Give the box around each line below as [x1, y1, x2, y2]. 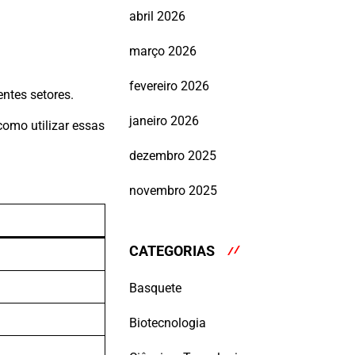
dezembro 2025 [129, 148, 216, 164]
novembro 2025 [129, 183, 217, 199]
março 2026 [129, 44, 197, 59]
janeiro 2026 [129, 113, 199, 129]
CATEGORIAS [129, 242, 215, 260]
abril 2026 [129, 9, 185, 25]
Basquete [129, 280, 181, 296]
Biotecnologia [129, 315, 206, 330]
